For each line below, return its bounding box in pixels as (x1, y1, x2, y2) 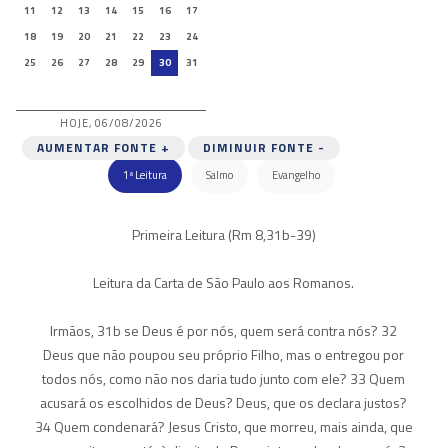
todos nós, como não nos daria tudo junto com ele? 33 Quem (42, 368, 406, 389)
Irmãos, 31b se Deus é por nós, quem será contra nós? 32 (50, 320, 398, 341)
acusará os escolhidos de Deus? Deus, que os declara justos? (40, 392, 408, 413)
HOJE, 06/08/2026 (59, 115, 163, 131)
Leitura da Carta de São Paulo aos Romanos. (93, 272, 355, 293)
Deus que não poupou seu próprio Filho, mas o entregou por (43, 344, 405, 365)
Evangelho (271, 167, 320, 183)
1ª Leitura (122, 167, 167, 183)
